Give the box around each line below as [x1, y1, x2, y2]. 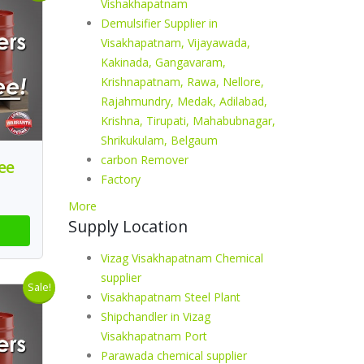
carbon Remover [100, 152, 188, 167]
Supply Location [67, 215, 188, 237]
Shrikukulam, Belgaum [100, 132, 218, 148]
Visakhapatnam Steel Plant [100, 289, 240, 305]
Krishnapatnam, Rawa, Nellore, [100, 74, 264, 89]
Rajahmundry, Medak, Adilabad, [100, 93, 267, 109]
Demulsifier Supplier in [100, 15, 218, 31]
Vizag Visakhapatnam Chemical [100, 250, 263, 266]
